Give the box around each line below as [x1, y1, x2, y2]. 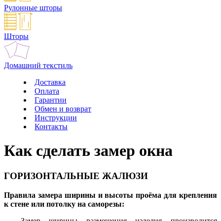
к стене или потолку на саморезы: [4, 199, 124, 208]
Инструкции [35, 113, 77, 122]
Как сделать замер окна [4, 142, 173, 160]
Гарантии [35, 96, 67, 104]
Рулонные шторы [4, 3, 62, 12]
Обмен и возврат [35, 105, 91, 113]
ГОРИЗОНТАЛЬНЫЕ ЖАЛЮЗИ [4, 170, 148, 181]
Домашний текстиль [4, 61, 73, 70]
